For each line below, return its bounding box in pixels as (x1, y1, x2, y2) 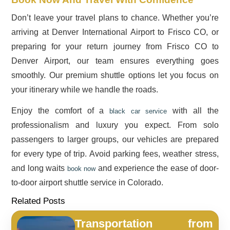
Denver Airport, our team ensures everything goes (11, 56, 219, 65)
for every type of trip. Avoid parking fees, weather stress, (11, 149, 219, 158)
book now (67, 164, 96, 172)
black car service (109, 107, 167, 115)
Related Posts (11, 196, 66, 206)
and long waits (11, 163, 67, 172)
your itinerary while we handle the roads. (11, 85, 159, 94)
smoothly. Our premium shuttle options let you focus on (11, 70, 219, 80)
